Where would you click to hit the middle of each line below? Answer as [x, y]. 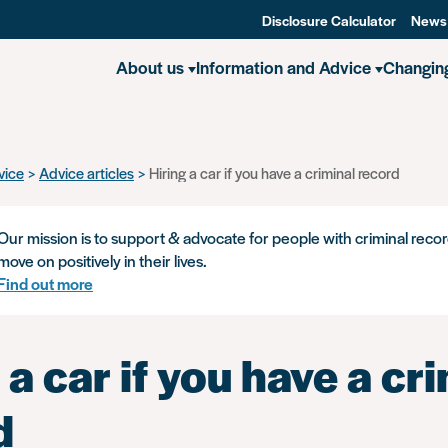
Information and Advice [283, 67]
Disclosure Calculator [329, 20]
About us [150, 67]
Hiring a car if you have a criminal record [274, 172]
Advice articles [86, 172]
